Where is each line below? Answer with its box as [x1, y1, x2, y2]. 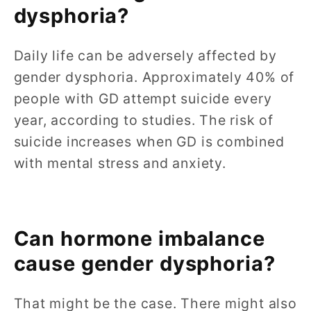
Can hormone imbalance [13, 226, 265, 251]
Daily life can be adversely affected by [13, 47, 277, 65]
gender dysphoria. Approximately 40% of [13, 69, 295, 86]
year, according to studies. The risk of [13, 112, 274, 129]
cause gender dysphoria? [13, 251, 276, 276]
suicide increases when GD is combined [13, 133, 285, 151]
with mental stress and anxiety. [13, 155, 230, 172]
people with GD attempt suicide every [13, 90, 272, 108]
